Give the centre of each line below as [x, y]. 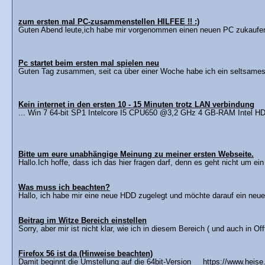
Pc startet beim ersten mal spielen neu [89, 63]
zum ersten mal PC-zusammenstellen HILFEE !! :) [109, 22]
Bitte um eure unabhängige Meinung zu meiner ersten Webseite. [136, 154]
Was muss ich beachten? [64, 187]
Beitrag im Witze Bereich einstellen [83, 220]
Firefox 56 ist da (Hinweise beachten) [85, 253]
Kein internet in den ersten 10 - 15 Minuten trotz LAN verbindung [136, 104]
